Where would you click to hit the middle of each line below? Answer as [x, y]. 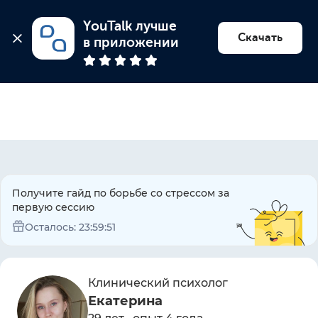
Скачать [261, 37]
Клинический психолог [158, 283]
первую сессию [53, 207]
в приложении [131, 43]
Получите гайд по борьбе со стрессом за [121, 193]
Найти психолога [148, 28]
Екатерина [125, 301]
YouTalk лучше [130, 27]
